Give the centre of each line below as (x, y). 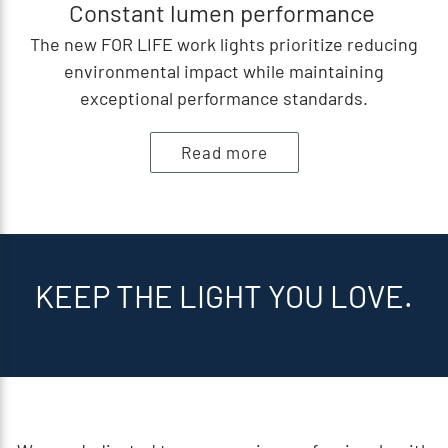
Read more (224, 151)
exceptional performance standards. (224, 97)
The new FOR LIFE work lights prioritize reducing (224, 43)
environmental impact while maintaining (224, 70)
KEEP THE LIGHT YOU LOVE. (224, 295)
